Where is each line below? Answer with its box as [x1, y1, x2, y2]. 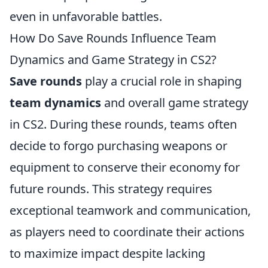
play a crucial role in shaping [82, 73, 242, 90]
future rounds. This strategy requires [10, 181, 212, 197]
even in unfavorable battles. [10, 8, 162, 25]
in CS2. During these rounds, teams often [10, 116, 237, 133]
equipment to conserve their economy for [10, 159, 240, 176]
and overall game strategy [101, 95, 248, 111]
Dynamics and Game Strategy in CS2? [10, 51, 217, 68]
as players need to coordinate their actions [10, 224, 245, 240]
